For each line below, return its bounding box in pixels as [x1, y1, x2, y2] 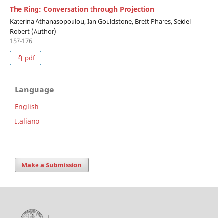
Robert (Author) [9, 26, 56, 36]
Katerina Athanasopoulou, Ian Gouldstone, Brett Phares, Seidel [9, 17, 191, 26]
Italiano [15, 116, 39, 126]
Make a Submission [21, 160, 82, 169]
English [15, 101, 39, 111]
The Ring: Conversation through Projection [9, 4, 154, 14]
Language [15, 84, 54, 95]
